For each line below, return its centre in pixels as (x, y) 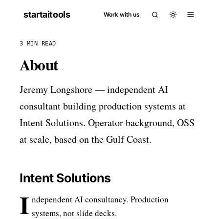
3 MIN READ (38, 44)
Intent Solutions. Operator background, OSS (107, 122)
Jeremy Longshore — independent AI (94, 89)
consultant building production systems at (103, 106)
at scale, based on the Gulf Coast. (86, 139)
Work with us (122, 14)
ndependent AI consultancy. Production (100, 199)
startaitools (47, 14)
